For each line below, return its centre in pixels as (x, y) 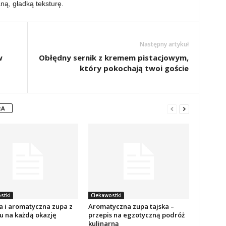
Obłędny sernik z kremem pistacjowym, (114, 58)
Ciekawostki (106, 195)
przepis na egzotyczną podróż (136, 215)
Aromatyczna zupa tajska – (131, 206)
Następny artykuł (164, 44)
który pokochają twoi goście (134, 68)
